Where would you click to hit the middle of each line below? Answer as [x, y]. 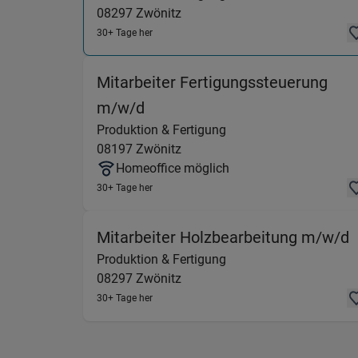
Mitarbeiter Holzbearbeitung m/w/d [223, 237]
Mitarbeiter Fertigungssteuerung [212, 82]
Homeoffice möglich [173, 168]
